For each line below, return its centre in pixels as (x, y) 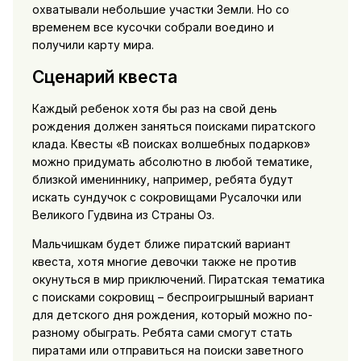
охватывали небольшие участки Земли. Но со (160, 10)
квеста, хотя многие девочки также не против (164, 262)
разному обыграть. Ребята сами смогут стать (162, 333)
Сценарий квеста (104, 77)
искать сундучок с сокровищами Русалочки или (166, 197)
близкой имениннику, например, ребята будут (162, 180)
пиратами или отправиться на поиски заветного (168, 351)
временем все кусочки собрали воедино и (153, 27)
